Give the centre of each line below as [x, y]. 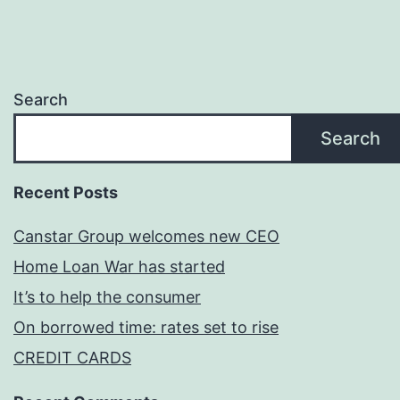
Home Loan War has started [119, 267]
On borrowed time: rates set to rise [146, 328]
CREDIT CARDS [72, 358]
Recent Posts [66, 193]
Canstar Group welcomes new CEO [146, 237]
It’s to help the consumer [107, 297]
